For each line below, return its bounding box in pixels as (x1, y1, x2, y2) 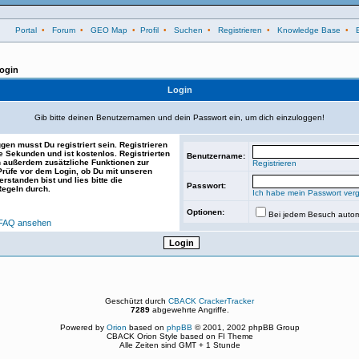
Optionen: (187, 208, 224, 216)
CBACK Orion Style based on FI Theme (106, 332, 253, 341)
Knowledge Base (277, 26, 341, 34)
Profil (140, 26, 159, 34)
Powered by (59, 323, 107, 332)
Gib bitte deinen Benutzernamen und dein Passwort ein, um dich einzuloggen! (34, 113, 325, 122)
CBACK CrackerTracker (168, 296, 254, 305)
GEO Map (91, 26, 127, 34)
